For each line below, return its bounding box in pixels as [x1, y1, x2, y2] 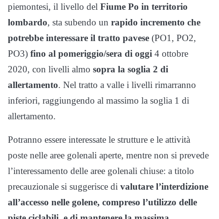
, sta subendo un [47, 17, 111, 27]
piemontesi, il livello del [8, 1, 100, 12]
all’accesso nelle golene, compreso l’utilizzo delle [8, 197, 197, 207]
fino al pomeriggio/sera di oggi [30, 48, 154, 59]
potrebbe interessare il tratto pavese [8, 32, 149, 43]
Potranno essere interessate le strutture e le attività [8, 134, 190, 145]
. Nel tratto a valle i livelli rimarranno [58, 79, 196, 90]
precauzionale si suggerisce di [8, 181, 120, 192]
